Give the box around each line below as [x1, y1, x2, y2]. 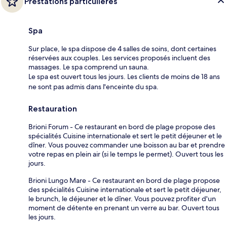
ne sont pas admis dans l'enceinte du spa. [28, 82, 159, 91]
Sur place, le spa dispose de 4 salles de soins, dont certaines [28, 44, 216, 53]
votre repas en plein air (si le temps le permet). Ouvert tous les [28, 149, 223, 159]
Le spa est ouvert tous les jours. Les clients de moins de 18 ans [28, 71, 220, 81]
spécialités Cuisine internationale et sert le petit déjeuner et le [28, 131, 222, 140]
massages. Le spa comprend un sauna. [28, 62, 149, 71]
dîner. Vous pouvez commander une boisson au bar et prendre [28, 140, 225, 149]
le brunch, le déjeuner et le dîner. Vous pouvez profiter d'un [28, 194, 216, 203]
